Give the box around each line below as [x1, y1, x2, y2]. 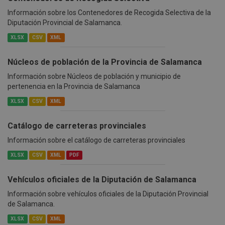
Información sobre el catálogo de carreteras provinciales [8, 136, 185, 145]
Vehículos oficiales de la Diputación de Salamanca [8, 175, 196, 185]
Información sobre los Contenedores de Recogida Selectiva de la [8, 9, 211, 17]
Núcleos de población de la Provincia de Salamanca [8, 57, 202, 67]
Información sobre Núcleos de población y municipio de [8, 72, 181, 81]
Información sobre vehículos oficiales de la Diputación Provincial [8, 190, 208, 198]
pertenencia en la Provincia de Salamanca [8, 82, 140, 91]
